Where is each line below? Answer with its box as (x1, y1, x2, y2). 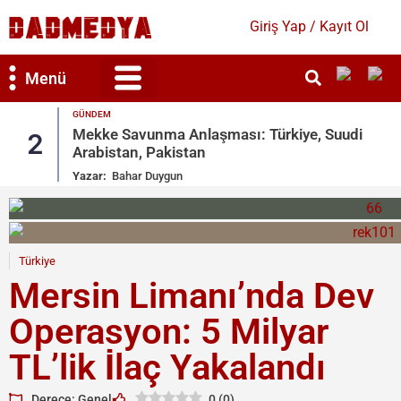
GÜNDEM (73, 108, 111, 119)
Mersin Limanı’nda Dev (9, 275, 374, 318)
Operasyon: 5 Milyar (9, 311, 328, 354)
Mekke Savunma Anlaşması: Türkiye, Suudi (73, 124, 363, 143)
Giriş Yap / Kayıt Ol (250, 17, 370, 35)
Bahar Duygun (112, 168, 183, 183)
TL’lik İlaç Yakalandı (9, 346, 326, 389)
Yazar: (73, 168, 107, 183)
